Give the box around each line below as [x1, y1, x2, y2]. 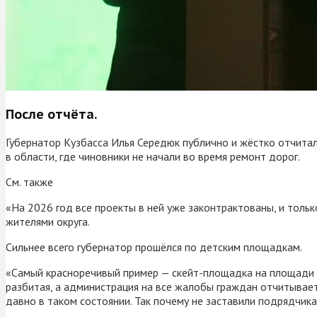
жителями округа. [6, 214, 90, 229]
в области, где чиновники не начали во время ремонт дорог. [6, 149, 300, 163]
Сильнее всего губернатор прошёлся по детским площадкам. [6, 239, 302, 254]
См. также [6, 174, 53, 189]
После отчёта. [6, 105, 97, 122]
